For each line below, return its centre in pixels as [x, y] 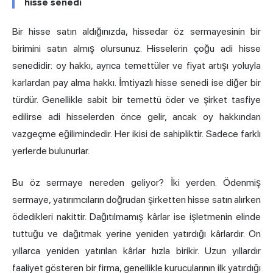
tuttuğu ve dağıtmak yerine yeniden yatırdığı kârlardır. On [136, 234]
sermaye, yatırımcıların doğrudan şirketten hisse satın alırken [136, 200]
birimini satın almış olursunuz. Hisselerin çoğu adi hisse [136, 49]
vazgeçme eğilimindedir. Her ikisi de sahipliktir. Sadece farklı [136, 134]
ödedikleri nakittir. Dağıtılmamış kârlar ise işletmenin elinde [136, 217]
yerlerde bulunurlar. [51, 151]
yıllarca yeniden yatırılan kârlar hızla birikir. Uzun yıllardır [136, 251]
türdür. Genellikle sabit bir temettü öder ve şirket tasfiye [136, 100]
